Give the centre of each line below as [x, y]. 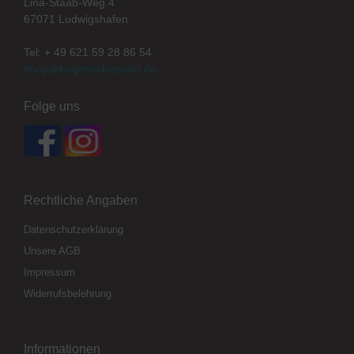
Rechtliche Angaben [81, 201]
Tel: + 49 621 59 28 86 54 [88, 53]
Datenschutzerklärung [73, 230]
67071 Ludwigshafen [76, 19]
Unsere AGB [52, 251]
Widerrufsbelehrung [68, 294]
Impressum [49, 273]
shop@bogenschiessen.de [90, 69]
